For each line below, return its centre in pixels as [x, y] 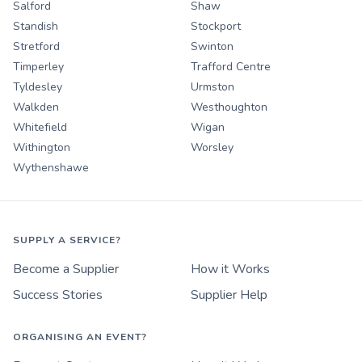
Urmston [213, 87]
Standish [36, 27]
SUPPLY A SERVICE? [67, 240]
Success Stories [58, 295]
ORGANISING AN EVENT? [80, 337]
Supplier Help [229, 295]
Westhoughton [229, 107]
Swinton [212, 47]
